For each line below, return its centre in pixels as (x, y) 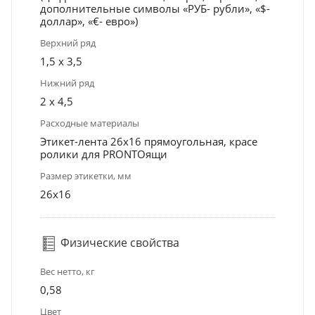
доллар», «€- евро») (89, 21)
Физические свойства (118, 242)
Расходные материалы (90, 123)
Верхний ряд (68, 43)
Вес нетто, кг (67, 271)
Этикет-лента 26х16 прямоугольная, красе (149, 141)
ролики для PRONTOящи (104, 154)
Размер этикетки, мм (86, 175)
